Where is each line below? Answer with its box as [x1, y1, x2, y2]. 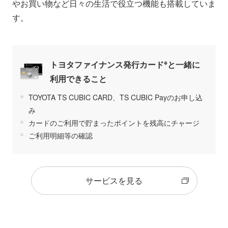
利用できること [50, 73, 107, 85]
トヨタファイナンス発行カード [50, 59, 164, 71]
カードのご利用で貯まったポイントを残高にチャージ [28, 118, 199, 128]
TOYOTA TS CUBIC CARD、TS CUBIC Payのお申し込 [28, 92, 203, 103]
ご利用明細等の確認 [28, 130, 93, 141]
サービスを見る [85, 175, 142, 187]
